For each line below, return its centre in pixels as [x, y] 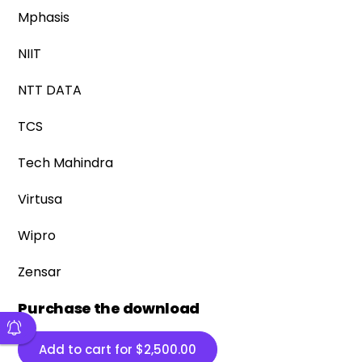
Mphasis [44, 17]
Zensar [40, 272]
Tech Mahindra [66, 163]
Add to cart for [88, 349]
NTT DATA [50, 90]
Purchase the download [109, 308]
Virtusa [40, 199]
